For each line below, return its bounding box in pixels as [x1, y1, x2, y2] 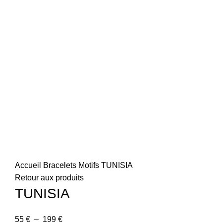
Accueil [15, 161, 43, 169]
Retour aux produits [15, 173, 84, 182]
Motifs [78, 161, 101, 169]
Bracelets [43, 161, 78, 169]
